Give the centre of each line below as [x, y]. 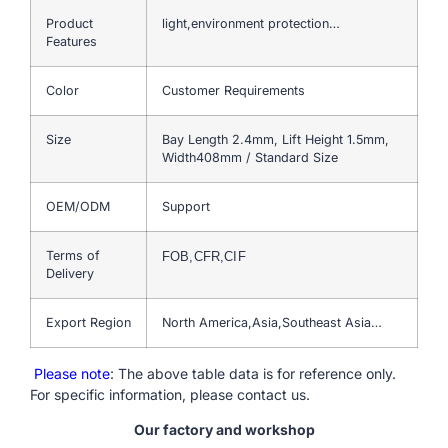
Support [186, 206]
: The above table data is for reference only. [253, 373]
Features [71, 41]
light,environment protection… [251, 23]
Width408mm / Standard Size [250, 157]
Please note [70, 373]
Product [69, 23]
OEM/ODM [78, 206]
